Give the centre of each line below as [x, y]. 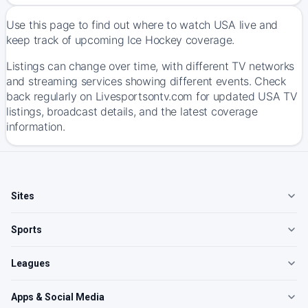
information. [36, 126]
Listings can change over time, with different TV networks [150, 66]
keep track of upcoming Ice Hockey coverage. [121, 40]
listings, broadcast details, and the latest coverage [132, 111]
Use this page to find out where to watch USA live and [142, 25]
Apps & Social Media [58, 297]
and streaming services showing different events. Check [146, 81]
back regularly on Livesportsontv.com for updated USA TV [152, 96]
